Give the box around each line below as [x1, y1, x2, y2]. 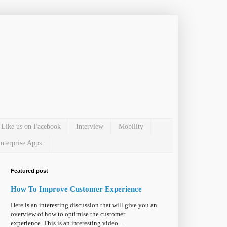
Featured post [11, 167, 48, 174]
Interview [76, 123, 103, 131]
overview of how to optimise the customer [11, 210, 125, 218]
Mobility [119, 123, 143, 131]
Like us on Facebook [1, 123, 61, 131]
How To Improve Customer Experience [11, 184, 142, 193]
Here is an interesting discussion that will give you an [11, 201, 157, 209]
